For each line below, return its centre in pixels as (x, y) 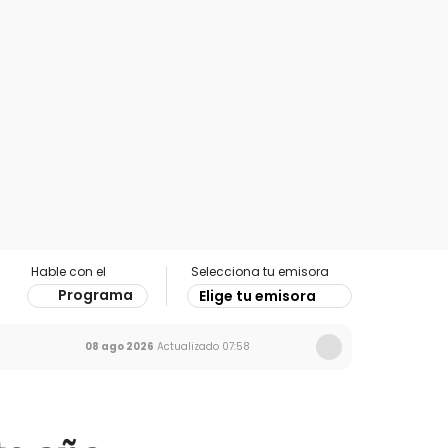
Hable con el (68, 271)
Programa (95, 295)
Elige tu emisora (257, 296)
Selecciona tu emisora (260, 271)
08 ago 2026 (119, 346)
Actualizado (186, 346)
